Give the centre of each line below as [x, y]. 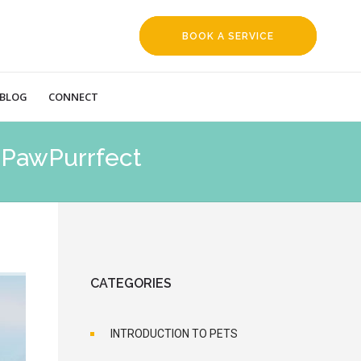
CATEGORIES [131, 283]
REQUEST [228, 73]
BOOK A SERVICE [228, 36]
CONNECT [73, 97]
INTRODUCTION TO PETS [174, 334]
